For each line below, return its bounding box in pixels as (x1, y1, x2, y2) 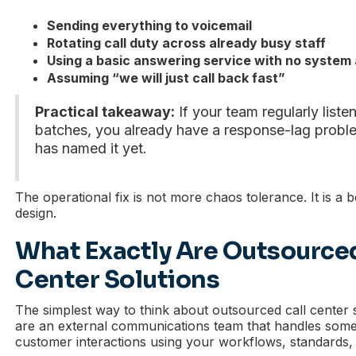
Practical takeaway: (35, 103, 176, 120)
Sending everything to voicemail (47, 17, 253, 33)
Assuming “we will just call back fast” (47, 70, 286, 86)
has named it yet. (35, 140, 148, 157)
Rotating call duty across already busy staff (47, 35, 327, 51)
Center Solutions (15, 265, 220, 295)
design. (15, 205, 57, 221)
